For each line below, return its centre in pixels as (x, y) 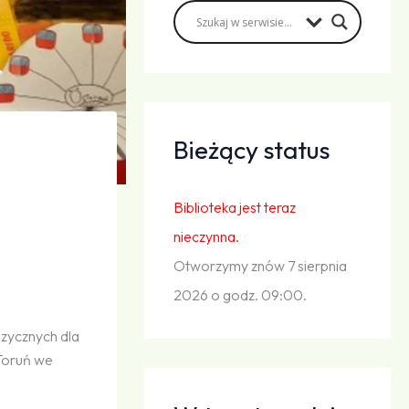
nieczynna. (207, 237)
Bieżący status (252, 150)
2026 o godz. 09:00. (241, 295)
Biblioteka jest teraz (235, 208)
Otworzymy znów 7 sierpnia (261, 266)
